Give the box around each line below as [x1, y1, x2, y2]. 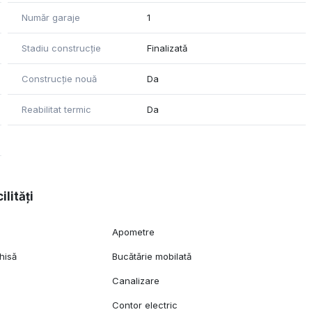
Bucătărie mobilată [112, 251, 192, 263]
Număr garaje [21, 12, 80, 24]
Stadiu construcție [21, 42, 101, 54]
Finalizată [147, 42, 188, 54]
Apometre [112, 226, 155, 238]
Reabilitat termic [21, 104, 91, 116]
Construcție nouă [21, 73, 97, 85]
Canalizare [112, 275, 160, 287]
